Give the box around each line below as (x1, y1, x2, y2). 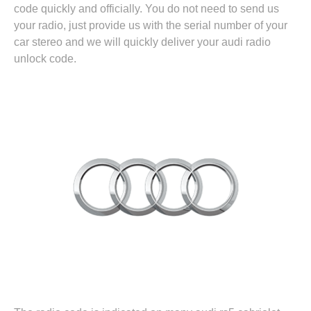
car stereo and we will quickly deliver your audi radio (14, 36, 271, 49)
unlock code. (14, 53, 76, 65)
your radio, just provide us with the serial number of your (14, 19, 287, 32)
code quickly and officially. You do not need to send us (14, 3, 279, 15)
